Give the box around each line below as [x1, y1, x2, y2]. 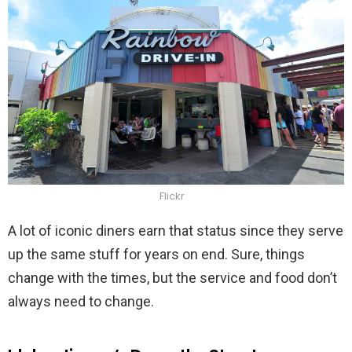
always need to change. [8, 292, 154, 310]
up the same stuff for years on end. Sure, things [8, 245, 305, 262]
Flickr [159, 188, 185, 203]
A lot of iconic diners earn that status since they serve [8, 222, 343, 239]
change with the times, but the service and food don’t [8, 269, 337, 286]
